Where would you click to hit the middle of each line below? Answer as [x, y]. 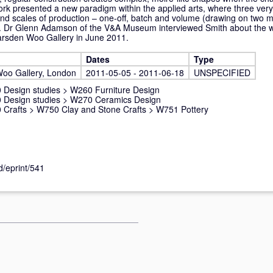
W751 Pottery [182, 109]
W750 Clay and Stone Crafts [91, 109]
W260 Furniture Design [115, 90]
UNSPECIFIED [222, 73]
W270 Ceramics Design [115, 99]
